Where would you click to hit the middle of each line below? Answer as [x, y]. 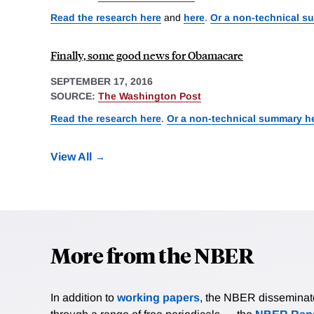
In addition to [84, 298]
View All [71, 157]
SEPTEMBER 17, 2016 [102, 82]
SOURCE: [74, 96]
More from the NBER [152, 255]
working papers [158, 298]
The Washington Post [150, 96]
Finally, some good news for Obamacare [147, 55]
